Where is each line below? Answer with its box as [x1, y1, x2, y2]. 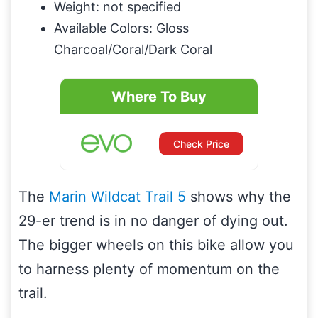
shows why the [186, 187, 291, 205]
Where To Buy [111, 87, 207, 105]
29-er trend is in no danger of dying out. [18, 212, 288, 229]
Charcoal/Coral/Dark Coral [54, 41, 212, 57]
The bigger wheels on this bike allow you [18, 236, 294, 253]
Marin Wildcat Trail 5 [45, 187, 186, 205]
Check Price [173, 137, 230, 150]
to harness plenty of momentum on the [18, 260, 280, 278]
